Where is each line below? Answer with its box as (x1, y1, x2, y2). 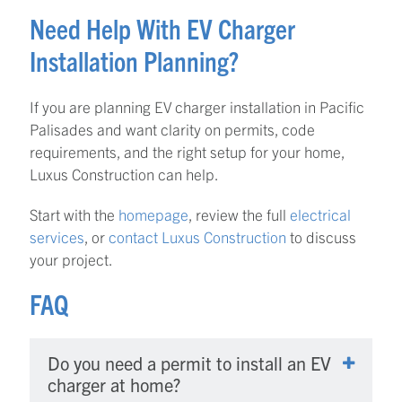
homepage (118, 204, 188, 223)
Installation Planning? (30, 43, 239, 77)
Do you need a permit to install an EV (48, 351, 331, 374)
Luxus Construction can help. (30, 163, 219, 183)
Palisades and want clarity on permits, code (30, 118, 315, 138)
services (30, 226, 84, 246)
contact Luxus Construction (109, 226, 286, 246)
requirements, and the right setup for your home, (30, 141, 345, 161)
